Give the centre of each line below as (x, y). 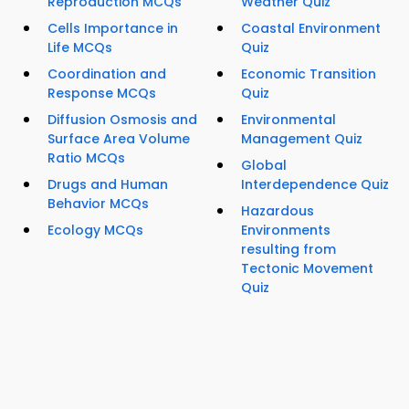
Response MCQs (102, 94)
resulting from (288, 250)
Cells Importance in (113, 29)
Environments (286, 231)
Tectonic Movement (307, 269)
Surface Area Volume (119, 139)
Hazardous (278, 211)
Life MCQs (80, 48)
